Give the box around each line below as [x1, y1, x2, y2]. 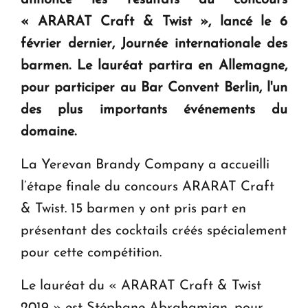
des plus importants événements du [21, 103, 287, 118]
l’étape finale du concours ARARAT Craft [21, 180, 274, 195]
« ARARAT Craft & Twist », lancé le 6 [21, 15, 287, 30]
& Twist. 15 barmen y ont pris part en [21, 202, 246, 217]
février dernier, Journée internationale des [21, 37, 287, 52]
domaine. [21, 125, 76, 140]
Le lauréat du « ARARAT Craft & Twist [21, 279, 261, 294]
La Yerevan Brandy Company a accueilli [21, 158, 269, 173]
